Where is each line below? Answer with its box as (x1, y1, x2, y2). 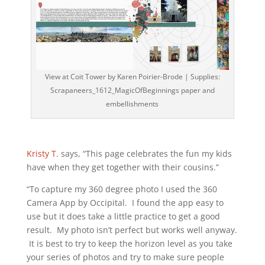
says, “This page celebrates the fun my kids (58, 148, 232, 160)
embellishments (106, 99, 159, 109)
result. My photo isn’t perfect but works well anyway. (26, 224, 237, 236)
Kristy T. (26, 148, 59, 160)
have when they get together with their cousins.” (26, 161, 219, 173)
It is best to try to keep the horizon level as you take (26, 238, 232, 250)
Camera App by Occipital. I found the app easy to (26, 197, 224, 209)
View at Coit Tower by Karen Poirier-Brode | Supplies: (44, 72, 220, 82)
